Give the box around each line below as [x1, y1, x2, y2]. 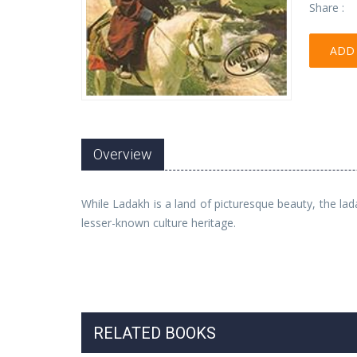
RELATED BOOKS [93, 324, 216, 343]
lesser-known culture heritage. [81, 215, 236, 231]
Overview [93, 146, 152, 163]
